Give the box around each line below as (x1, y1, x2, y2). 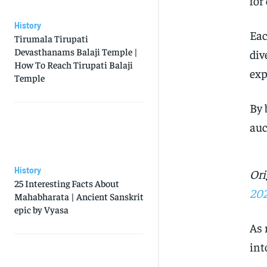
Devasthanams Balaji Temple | (14, 45, 138, 58)
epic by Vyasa (14, 203, 69, 216)
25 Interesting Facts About (14, 177, 119, 190)
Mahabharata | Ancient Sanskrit (14, 190, 144, 203)
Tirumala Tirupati (14, 32, 88, 45)
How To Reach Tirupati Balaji (14, 58, 133, 71)
